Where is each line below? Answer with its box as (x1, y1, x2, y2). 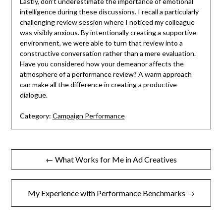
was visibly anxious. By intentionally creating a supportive (19, 28, 196, 37)
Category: (19, 111, 51, 120)
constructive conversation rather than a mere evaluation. (19, 49, 196, 57)
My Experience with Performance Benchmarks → (27, 188, 195, 198)
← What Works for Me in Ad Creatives (45, 154, 177, 164)
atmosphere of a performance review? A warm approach (19, 69, 192, 78)
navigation (10, 165, 67, 180)
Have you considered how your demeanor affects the (19, 59, 184, 68)
